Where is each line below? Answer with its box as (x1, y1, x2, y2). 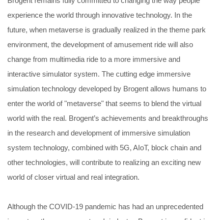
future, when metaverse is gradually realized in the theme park (7, 26, 206, 34)
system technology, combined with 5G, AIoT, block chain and (7, 143, 201, 152)
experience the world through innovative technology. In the (7, 11, 192, 19)
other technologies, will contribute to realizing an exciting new (7, 158, 201, 166)
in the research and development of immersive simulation (7, 129, 190, 137)
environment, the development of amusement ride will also (7, 40, 193, 49)
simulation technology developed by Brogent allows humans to (7, 84, 206, 93)
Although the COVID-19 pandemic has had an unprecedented (7, 202, 203, 211)
